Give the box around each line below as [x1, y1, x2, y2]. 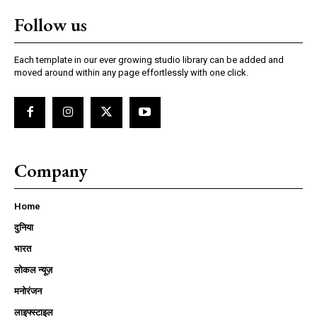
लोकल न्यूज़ [14, 264, 52, 275]
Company [14, 158, 88, 183]
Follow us [14, 12, 87, 37]
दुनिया [14, 221, 33, 233]
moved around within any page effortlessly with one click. [14, 67, 248, 78]
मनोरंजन [14, 285, 42, 296]
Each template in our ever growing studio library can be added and [14, 54, 284, 65]
